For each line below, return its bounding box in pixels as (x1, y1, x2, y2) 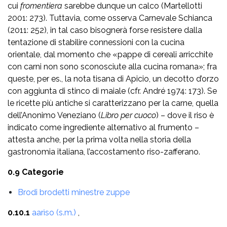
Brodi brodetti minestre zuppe (18, 187, 130, 197)
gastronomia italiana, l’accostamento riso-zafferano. (8, 146, 200, 157)
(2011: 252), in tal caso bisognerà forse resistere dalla (8, 25, 202, 35)
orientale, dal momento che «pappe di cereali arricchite (8, 49, 213, 59)
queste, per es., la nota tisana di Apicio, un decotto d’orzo (8, 73, 219, 84)
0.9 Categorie (8, 167, 64, 177)
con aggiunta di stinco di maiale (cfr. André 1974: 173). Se (8, 86, 217, 96)
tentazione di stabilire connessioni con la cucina (8, 37, 184, 47)
